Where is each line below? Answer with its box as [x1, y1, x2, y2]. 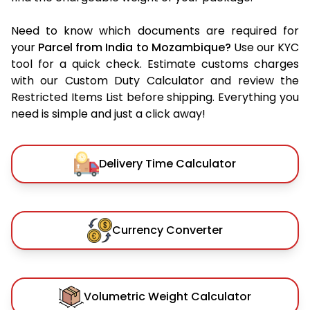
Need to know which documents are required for [11, 22, 299, 39]
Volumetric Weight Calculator [84, 288, 251, 304]
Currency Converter [112, 221, 223, 238]
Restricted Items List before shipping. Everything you [11, 89, 299, 105]
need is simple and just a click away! [11, 105, 206, 122]
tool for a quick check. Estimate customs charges [11, 55, 299, 72]
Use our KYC [230, 39, 299, 55]
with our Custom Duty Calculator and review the [11, 72, 299, 89]
